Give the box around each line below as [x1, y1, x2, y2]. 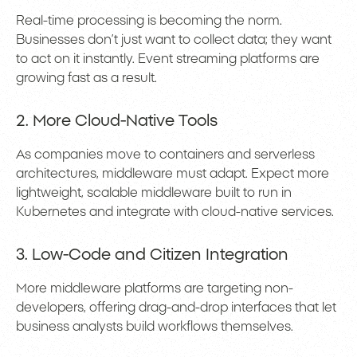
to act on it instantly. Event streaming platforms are [16, 53, 320, 66]
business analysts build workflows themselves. [16, 320, 293, 334]
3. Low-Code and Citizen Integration [16, 247, 288, 264]
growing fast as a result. [16, 72, 157, 85]
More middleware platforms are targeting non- [16, 282, 293, 296]
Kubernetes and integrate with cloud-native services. [16, 206, 334, 219]
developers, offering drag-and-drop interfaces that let [16, 301, 336, 315]
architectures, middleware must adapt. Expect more [16, 167, 329, 181]
